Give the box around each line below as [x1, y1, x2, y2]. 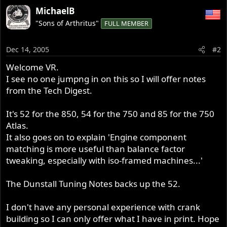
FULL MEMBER [104, 19, 149, 28]
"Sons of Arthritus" [35, 18, 99, 28]
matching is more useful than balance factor [6, 142, 185, 155]
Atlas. [6, 119, 29, 131]
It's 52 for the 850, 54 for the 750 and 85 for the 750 [6, 107, 215, 120]
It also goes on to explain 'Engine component [6, 131, 187, 143]
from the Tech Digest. [6, 84, 93, 96]
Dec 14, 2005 [6, 44, 50, 54]
